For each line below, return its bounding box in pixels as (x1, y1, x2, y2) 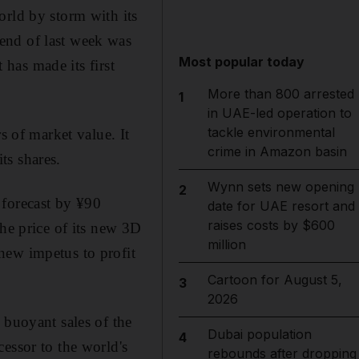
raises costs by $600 (207, 217, 335, 233)
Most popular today (179, 54, 305, 70)
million (207, 236, 246, 252)
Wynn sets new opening (207, 179, 354, 195)
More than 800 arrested (207, 86, 354, 102)
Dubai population (207, 326, 312, 342)
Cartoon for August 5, (207, 272, 342, 288)
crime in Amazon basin (207, 143, 347, 159)
